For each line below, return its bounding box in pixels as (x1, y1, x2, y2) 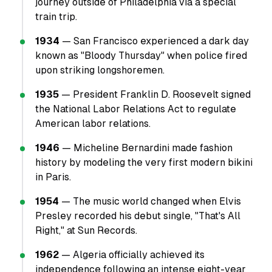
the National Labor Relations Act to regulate (35, 103, 236, 115)
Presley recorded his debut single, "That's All (35, 210, 240, 222)
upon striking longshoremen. (35, 64, 165, 76)
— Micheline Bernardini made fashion (59, 142, 233, 154)
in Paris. (35, 171, 71, 183)
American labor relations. (35, 118, 151, 129)
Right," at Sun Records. (35, 225, 137, 236)
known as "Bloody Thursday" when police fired (35, 50, 247, 61)
